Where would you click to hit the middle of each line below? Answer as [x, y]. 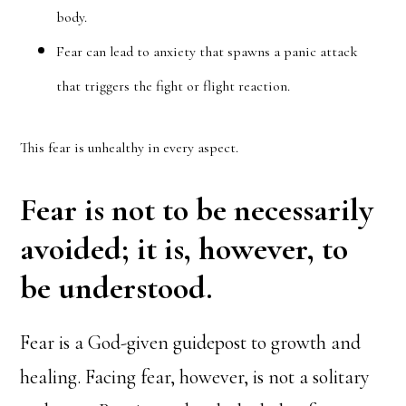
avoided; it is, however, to [184, 249]
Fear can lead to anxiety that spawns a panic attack [208, 52]
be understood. [116, 288]
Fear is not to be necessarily [197, 210]
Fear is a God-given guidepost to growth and [191, 343]
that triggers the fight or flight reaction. [174, 86]
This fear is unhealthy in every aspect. [130, 148]
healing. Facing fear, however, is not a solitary [195, 377]
